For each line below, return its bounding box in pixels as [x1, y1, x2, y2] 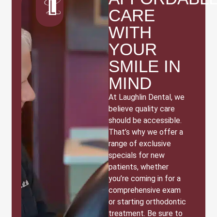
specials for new [108, 151, 165, 160]
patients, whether [108, 162, 169, 172]
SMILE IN [108, 57, 181, 76]
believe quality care [108, 104, 175, 114]
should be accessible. [108, 116, 182, 125]
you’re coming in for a [108, 174, 181, 184]
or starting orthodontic [108, 197, 186, 207]
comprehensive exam [108, 186, 181, 195]
